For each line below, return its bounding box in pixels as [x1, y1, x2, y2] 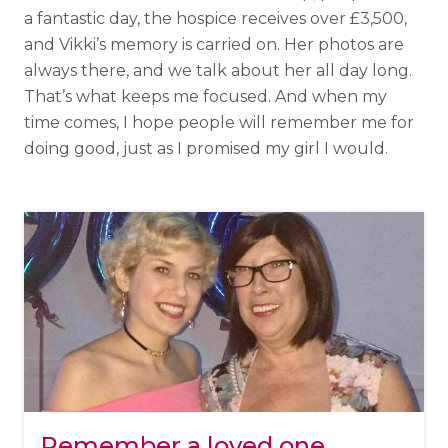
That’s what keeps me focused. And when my [24, 86, 387, 106]
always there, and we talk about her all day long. [24, 60, 412, 80]
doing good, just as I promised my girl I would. [24, 138, 388, 158]
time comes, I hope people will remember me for [24, 112, 414, 132]
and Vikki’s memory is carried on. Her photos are [24, 34, 404, 54]
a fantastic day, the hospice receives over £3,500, [24, 8, 407, 28]
